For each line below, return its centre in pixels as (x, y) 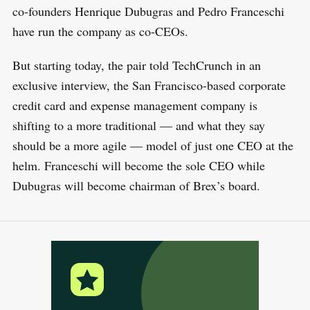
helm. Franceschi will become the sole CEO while (138, 165)
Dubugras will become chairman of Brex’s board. (136, 185)
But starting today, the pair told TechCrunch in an (136, 65)
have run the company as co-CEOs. (100, 31)
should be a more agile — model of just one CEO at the (153, 145)
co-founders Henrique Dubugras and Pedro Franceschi (148, 11)
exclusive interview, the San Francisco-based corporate (149, 85)
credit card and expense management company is (135, 105)
